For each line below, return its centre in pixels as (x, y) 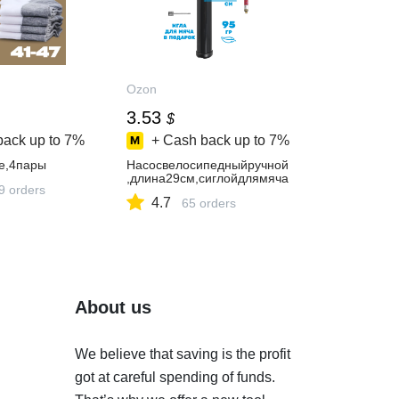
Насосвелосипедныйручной (208, 165)
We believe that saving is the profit (182, 354)
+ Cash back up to (209, 140)
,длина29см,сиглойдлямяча (208, 178)
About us (113, 307)
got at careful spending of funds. (175, 377)
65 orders (209, 203)
